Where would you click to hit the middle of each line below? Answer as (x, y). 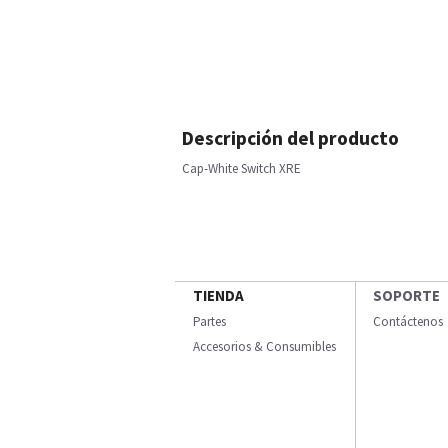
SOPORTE (406, 295)
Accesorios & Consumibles (264, 346)
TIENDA (218, 295)
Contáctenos (408, 321)
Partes (209, 321)
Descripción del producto (290, 138)
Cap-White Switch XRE (241, 168)
